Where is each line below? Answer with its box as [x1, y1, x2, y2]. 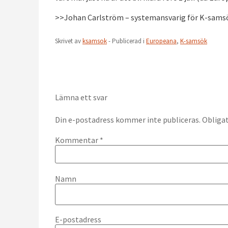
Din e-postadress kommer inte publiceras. [55, 114, 201, 125]
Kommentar [55, 135, 100, 146]
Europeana [146, 36, 177, 45]
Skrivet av [55, 36, 82, 45]
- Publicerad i [107, 36, 146, 45]
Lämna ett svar [55, 92, 107, 102]
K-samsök [180, 36, 207, 45]
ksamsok [82, 36, 107, 45]
